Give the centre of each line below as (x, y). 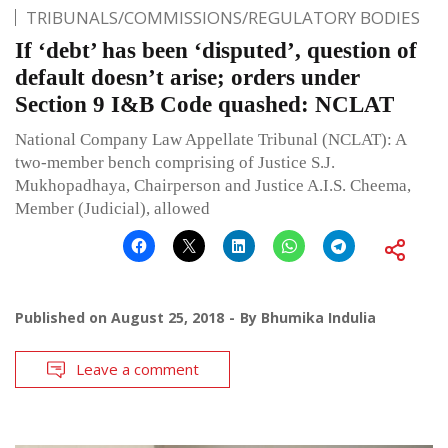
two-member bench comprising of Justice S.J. (175, 163)
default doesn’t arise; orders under (187, 78)
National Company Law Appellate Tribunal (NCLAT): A (210, 140)
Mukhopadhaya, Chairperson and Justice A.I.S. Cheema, (213, 186)
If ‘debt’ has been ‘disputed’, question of (216, 51)
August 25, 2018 (167, 318)
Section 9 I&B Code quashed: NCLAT (204, 105)
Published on (63, 318)
